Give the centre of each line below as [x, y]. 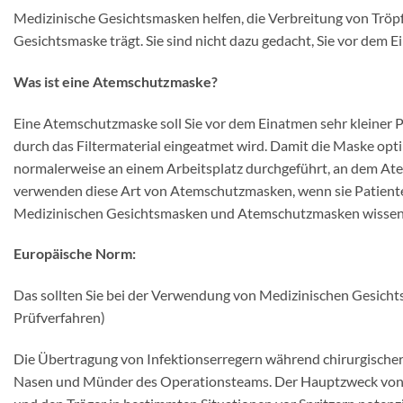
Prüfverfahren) [59, 318]
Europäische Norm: [75, 254]
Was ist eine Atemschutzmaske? [116, 81]
